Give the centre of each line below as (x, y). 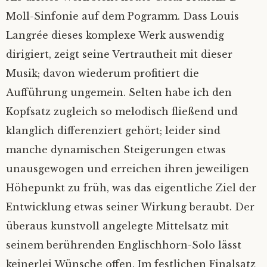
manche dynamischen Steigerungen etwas (116, 150)
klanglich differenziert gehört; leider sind (113, 131)
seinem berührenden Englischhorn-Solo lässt (124, 245)
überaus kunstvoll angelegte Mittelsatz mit (117, 226)
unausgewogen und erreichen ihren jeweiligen (128, 169)
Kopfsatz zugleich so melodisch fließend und (122, 112)
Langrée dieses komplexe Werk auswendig (115, 35)
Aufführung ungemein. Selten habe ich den (119, 93)
